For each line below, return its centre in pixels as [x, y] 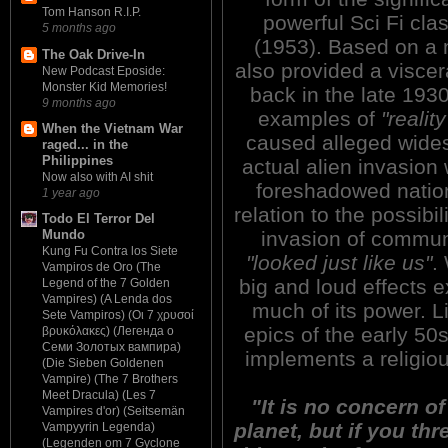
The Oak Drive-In [93, 54]
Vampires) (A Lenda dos [107, 299]
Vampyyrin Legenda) [98, 427]
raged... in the [85, 144]
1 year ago [71, 192]
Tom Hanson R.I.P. [91, 12]
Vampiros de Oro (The [101, 267]
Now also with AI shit [97, 176]
